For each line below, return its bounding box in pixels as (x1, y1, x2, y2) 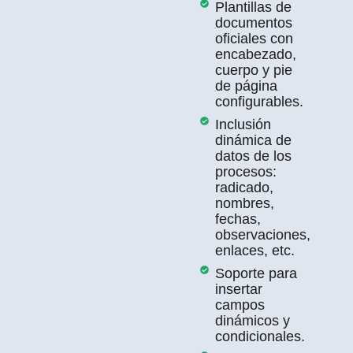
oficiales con (214, 30, 293, 46)
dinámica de (214, 132, 292, 148)
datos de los (214, 147, 292, 164)
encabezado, (214, 46, 296, 62)
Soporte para (214, 265, 297, 281)
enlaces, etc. (214, 242, 295, 258)
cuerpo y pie (214, 61, 292, 78)
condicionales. (214, 328, 305, 344)
